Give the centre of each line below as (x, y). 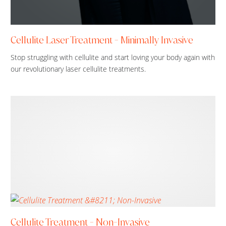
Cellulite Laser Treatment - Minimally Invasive (102, 40)
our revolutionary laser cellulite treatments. (78, 69)
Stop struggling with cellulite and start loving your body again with (113, 57)
